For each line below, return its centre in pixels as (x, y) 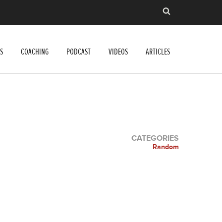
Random (166, 147)
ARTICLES (158, 52)
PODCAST (79, 52)
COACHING (35, 52)
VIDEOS (118, 52)
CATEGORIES (155, 138)
